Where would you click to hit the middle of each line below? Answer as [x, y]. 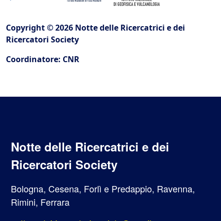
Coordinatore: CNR [43, 59]
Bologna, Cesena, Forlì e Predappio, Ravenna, [103, 189]
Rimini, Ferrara [40, 202]
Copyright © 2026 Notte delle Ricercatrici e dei [95, 28]
